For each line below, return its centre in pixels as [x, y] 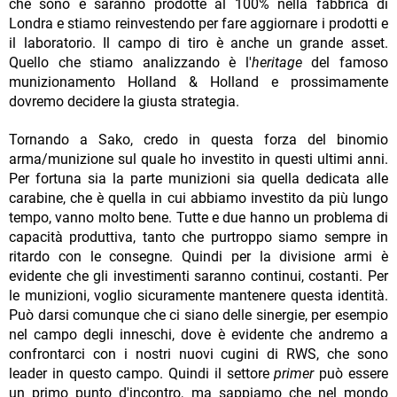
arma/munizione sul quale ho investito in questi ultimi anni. [198, 160]
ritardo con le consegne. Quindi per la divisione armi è [198, 257]
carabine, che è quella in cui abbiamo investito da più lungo [198, 198]
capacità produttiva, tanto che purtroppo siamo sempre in [198, 237]
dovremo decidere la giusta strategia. [124, 102]
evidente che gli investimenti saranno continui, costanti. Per [198, 276]
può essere [351, 374]
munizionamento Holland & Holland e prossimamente [198, 82]
